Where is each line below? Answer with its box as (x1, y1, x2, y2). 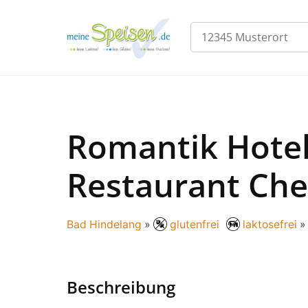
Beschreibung (67, 276, 175, 298)
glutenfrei (167, 218, 222, 232)
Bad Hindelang (67, 218, 142, 232)
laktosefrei (240, 218, 300, 232)
